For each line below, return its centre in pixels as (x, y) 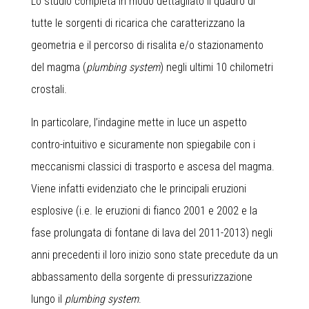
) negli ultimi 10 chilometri (217, 67)
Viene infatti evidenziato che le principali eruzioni (139, 189)
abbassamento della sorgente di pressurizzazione (142, 277)
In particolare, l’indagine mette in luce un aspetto (139, 122)
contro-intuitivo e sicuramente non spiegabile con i (143, 144)
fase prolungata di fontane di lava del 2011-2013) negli (152, 233)
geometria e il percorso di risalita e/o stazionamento (147, 45)
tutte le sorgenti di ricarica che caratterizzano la (138, 23)
